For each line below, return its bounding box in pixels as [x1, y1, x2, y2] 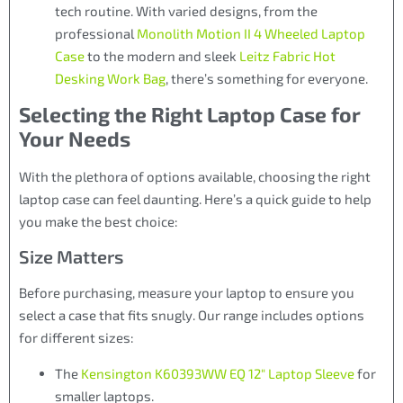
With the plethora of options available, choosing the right [19, 167, 371, 184]
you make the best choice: [19, 212, 178, 229]
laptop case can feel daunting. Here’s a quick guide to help [19, 190, 372, 207]
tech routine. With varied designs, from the [55, 3, 318, 20]
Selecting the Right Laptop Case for [19, 101, 361, 127]
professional [55, 25, 137, 42]
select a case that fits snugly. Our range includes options [19, 307, 364, 324]
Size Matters [19, 246, 123, 268]
